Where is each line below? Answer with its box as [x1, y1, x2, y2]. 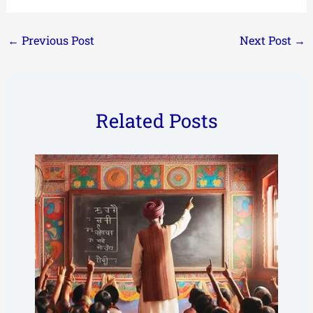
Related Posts [95, 107, 218, 133]
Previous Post [18, 32, 94, 48]
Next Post [240, 32, 295, 48]
